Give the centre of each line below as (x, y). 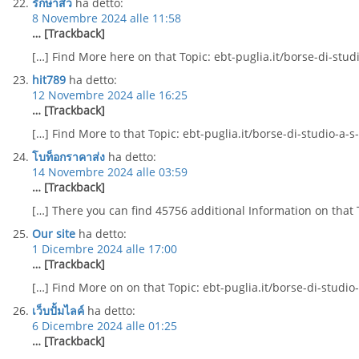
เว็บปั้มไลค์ (58, 311)
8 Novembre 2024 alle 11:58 (107, 18)
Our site (54, 234)
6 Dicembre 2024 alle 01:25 (105, 326)
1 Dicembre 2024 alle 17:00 (105, 249)
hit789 (49, 80)
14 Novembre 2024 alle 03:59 (110, 172)
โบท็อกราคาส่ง (69, 157)
